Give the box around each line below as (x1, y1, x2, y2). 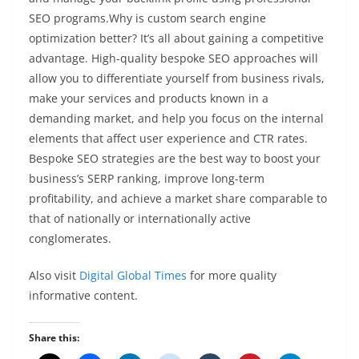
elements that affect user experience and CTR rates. (29, 130, 308, 146)
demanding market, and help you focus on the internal (29, 110, 324, 126)
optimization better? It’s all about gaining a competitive (29, 30, 324, 46)
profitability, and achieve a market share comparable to (29, 190, 327, 206)
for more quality (187, 267, 276, 283)
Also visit (29, 267, 79, 283)
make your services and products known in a (29, 90, 268, 106)
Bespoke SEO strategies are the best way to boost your (29, 150, 321, 166)
